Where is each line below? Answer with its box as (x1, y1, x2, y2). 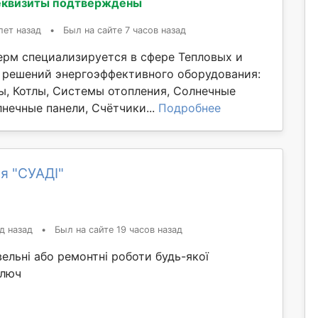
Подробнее (158, 100, 221, 115)
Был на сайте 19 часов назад (55, 224, 182, 235)
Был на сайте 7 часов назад (63, 24, 186, 35)
